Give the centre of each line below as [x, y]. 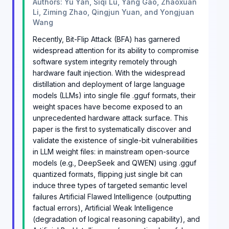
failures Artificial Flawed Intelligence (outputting [112, 196]
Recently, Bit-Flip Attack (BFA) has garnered [106, 39]
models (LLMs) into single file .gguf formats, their [114, 95]
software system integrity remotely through [105, 61]
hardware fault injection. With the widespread [109, 73]
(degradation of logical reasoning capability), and [116, 219]
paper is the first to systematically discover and [112, 129]
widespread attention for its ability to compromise [116, 50]
